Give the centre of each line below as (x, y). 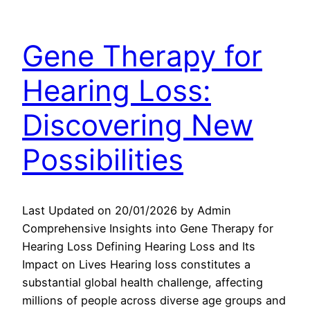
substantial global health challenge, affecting (143, 283)
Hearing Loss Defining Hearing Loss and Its (139, 247)
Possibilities (103, 160)
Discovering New (138, 125)
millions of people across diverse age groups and (154, 301)
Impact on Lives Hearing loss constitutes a (136, 265)
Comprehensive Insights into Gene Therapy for (148, 229)
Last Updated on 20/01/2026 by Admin (127, 211)
